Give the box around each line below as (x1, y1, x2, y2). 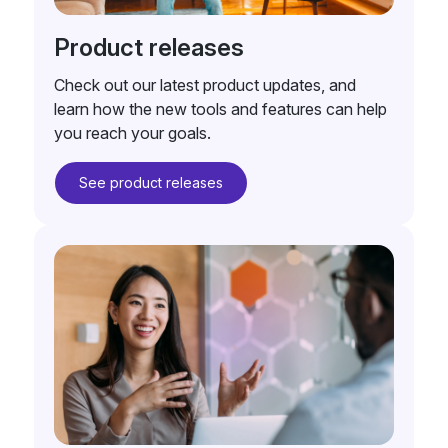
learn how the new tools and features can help (53, 98, 387, 119)
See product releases (78, 173, 223, 191)
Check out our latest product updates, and (53, 74, 356, 95)
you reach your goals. (53, 122, 211, 143)
